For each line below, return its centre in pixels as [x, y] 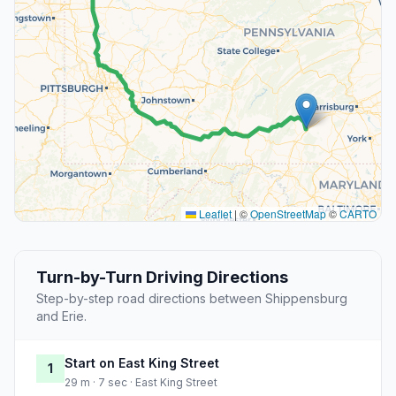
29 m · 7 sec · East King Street [141, 383]
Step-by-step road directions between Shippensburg [192, 299]
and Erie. [61, 316]
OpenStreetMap [288, 214]
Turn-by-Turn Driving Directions [162, 278]
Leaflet [214, 214]
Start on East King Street [142, 363]
